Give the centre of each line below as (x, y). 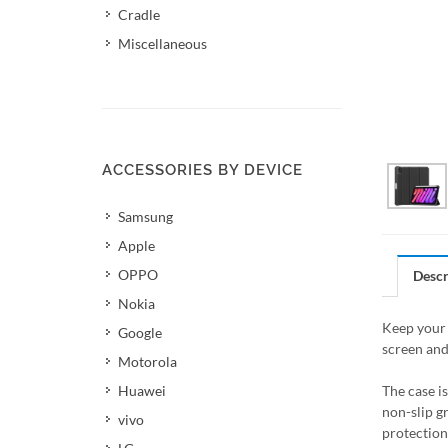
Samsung (145, 216)
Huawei (142, 390)
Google (140, 332)
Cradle (139, 14)
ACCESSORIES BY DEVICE (202, 170)
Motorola (147, 361)
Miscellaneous (162, 43)
